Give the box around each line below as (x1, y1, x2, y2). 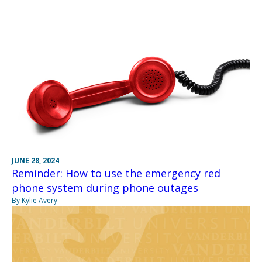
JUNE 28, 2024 (12, 156, 59, 166)
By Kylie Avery (12, 195, 57, 206)
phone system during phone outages (12, 181, 198, 195)
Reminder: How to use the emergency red (12, 166, 220, 181)
